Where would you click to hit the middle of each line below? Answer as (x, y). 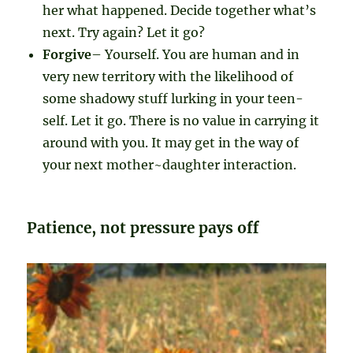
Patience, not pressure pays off (143, 228)
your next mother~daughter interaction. (170, 165)
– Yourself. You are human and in (196, 55)
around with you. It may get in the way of (171, 143)
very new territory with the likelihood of (168, 77)
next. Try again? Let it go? (124, 33)
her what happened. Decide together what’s (180, 11)
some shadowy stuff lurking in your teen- (173, 99)
